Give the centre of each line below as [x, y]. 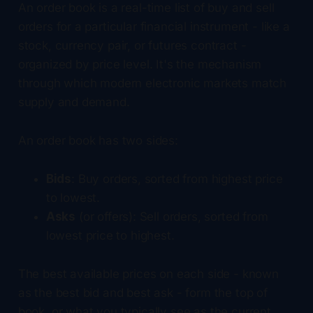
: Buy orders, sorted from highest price [177, 179]
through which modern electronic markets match [152, 83]
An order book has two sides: [98, 140]
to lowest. [73, 197]
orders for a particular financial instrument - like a [154, 26]
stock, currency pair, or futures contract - [132, 45]
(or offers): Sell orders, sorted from [172, 216]
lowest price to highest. [110, 235]
